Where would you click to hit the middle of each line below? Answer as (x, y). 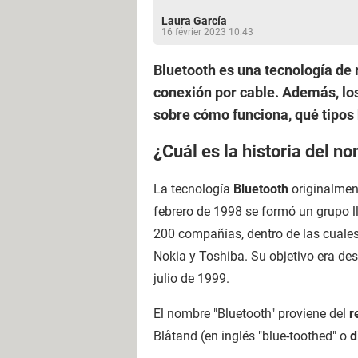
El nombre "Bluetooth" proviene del (251, 313)
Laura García (194, 21)
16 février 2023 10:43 (207, 32)
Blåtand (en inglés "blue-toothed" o (252, 336)
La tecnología (193, 189)
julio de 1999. (191, 278)
